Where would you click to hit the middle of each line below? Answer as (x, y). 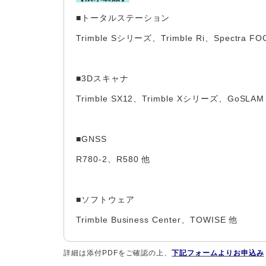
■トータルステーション (123, 18)
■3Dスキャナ (102, 78)
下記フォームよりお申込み (218, 253)
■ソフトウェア (105, 199)
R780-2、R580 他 (113, 159)
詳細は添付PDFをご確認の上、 (118, 253)
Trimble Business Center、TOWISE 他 (157, 220)
